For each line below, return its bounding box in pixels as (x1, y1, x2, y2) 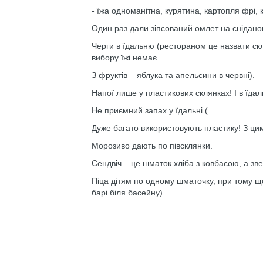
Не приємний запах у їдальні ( (92, 106, 208, 115)
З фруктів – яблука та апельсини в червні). (92, 70, 255, 80)
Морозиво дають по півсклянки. (92, 141, 213, 150)
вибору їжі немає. (92, 53, 159, 62)
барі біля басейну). (92, 188, 165, 197)
